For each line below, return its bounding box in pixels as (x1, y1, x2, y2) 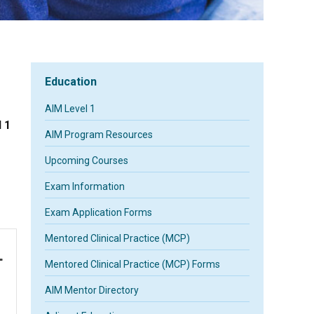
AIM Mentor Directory (45, 285, 139, 296)
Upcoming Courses (45, 155, 129, 166)
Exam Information (45, 181, 125, 192)
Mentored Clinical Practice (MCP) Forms (45, 259, 221, 270)
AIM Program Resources (45, 129, 153, 140)
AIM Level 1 (45, 103, 96, 114)
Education (45, 75, 97, 88)
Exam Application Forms (45, 207, 153, 218)
